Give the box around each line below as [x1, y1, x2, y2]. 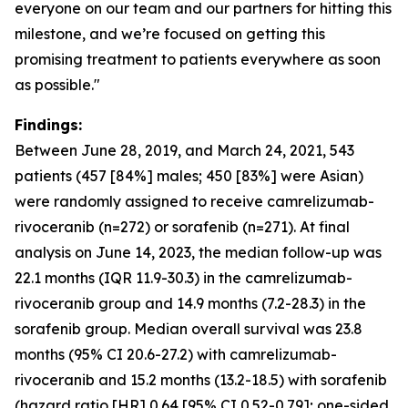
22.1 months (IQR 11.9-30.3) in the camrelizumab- [15, 269, 352, 287]
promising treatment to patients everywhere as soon [15, 50, 381, 68]
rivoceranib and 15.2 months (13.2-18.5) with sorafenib [15, 371, 387, 389]
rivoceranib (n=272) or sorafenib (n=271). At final [15, 218, 350, 236]
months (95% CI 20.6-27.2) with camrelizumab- [15, 345, 337, 363]
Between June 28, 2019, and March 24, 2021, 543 [15, 141, 354, 159]
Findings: [15, 116, 82, 134]
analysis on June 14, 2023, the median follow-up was [15, 243, 382, 261]
